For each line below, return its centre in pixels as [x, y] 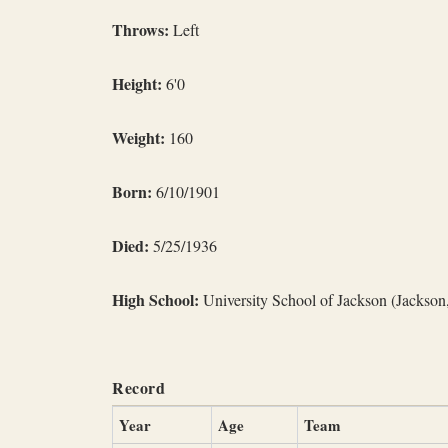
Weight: [138, 137]
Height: [137, 83]
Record [138, 387]
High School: [155, 299]
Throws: [140, 29]
